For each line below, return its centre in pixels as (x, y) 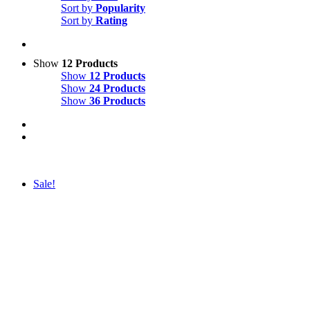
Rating (111, 21)
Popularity (120, 8)
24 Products (117, 89)
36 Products (117, 101)
